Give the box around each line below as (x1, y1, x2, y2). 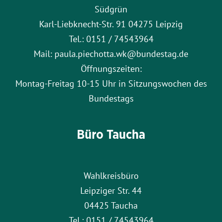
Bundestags (88, 92, 134, 105)
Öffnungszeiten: (80, 62, 142, 75)
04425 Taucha (84, 199, 138, 212)
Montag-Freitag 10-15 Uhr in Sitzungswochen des (15, 77, 207, 90)
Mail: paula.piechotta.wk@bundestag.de (34, 48, 188, 60)
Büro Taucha (77, 126, 145, 143)
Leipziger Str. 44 (80, 184, 142, 197)
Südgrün (95, 3, 127, 15)
